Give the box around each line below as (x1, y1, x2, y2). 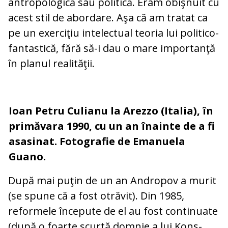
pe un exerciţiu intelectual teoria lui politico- (8, 26, 219, 40)
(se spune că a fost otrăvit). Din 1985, (8, 189, 184, 203)
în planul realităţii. (8, 56, 95, 71)
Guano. (9, 150, 46, 164)
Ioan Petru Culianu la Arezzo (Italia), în (9, 104, 213, 118)
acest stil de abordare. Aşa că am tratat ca (8, 11, 208, 25)
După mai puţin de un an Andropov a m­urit (8, 174, 216, 188)
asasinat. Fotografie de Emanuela (9, 134, 185, 149)
